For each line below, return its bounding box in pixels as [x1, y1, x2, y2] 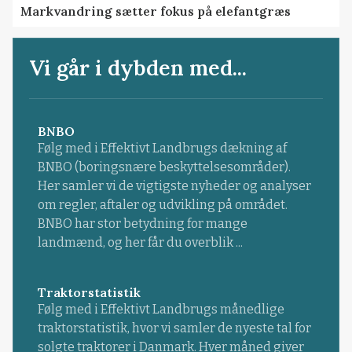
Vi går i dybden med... [29, 53, 247, 81]
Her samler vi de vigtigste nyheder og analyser [37, 178, 311, 194]
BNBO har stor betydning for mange [37, 216, 247, 232]
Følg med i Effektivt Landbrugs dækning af [37, 141, 287, 156]
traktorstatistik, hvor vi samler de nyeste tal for [37, 321, 311, 336]
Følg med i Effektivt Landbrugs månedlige [37, 302, 284, 317]
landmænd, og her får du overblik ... [37, 235, 243, 251]
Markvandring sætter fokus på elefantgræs [20, 2, 291, 19]
